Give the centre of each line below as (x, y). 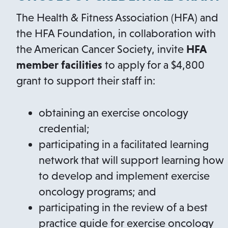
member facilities (59, 65)
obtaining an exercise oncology (113, 113)
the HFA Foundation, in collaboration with (116, 34)
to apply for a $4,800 (153, 65)
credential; (64, 129)
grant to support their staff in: (86, 81)
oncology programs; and (97, 192)
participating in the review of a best (123, 208)
